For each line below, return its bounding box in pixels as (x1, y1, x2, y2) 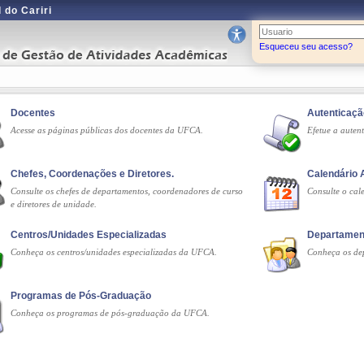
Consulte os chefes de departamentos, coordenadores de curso (11, 186, 243, 196)
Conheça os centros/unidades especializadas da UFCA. (11, 247, 217, 257)
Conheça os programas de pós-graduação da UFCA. (11, 308, 210, 318)
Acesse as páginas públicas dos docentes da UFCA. (11, 125, 203, 135)
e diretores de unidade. (11, 199, 97, 209)
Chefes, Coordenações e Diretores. (11, 168, 174, 180)
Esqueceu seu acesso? (259, 41, 353, 51)
